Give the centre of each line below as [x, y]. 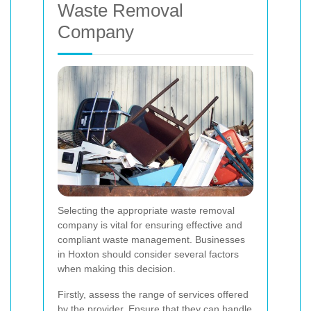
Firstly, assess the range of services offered [153, 294]
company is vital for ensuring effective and [150, 225]
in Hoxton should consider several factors [148, 254]
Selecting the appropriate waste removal [146, 210]
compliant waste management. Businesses [151, 239]
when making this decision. [117, 268]
